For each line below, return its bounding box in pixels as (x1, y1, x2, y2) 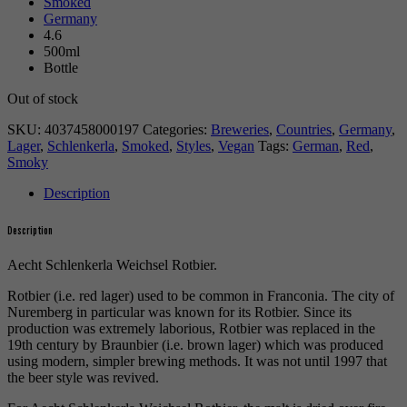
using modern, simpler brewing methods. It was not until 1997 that (7, 352, 387, 369)
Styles (176, 138, 211, 154)
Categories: (143, 122, 211, 138)
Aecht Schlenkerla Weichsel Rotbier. (7, 256, 217, 273)
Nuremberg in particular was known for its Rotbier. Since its (7, 303, 352, 320)
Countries (276, 122, 332, 138)
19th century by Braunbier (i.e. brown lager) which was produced (7, 336, 383, 352)
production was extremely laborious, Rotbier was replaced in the (7, 320, 375, 336)
